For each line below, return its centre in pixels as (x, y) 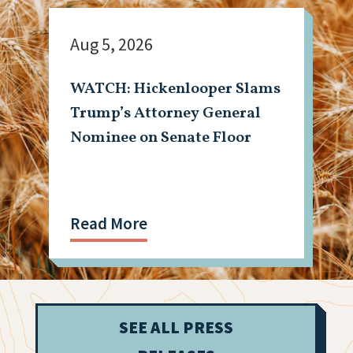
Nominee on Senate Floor (161, 137)
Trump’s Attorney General (166, 113)
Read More (109, 224)
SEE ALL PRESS (176, 328)
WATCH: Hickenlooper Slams (176, 89)
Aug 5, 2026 (112, 45)
